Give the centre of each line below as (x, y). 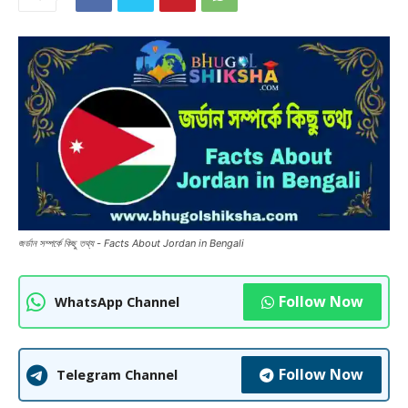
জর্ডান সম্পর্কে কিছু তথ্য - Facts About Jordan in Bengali (131, 244)
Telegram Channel (117, 375)
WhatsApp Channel (117, 302)
